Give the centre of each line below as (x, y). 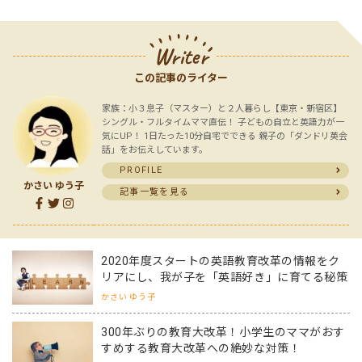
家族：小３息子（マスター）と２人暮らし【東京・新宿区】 (222, 108)
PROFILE (141, 170)
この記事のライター (181, 78)
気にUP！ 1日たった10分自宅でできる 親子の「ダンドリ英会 (225, 136)
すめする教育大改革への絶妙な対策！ (201, 348)
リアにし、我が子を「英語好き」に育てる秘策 (225, 277)
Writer (181, 56)
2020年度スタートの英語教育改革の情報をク (221, 261)
